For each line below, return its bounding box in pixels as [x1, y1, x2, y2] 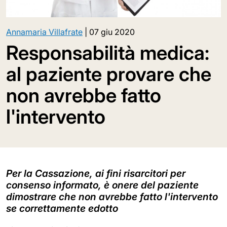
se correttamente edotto [6, 202, 118, 214]
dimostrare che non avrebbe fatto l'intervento [6, 190, 218, 203]
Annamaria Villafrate [6, 26, 83, 37]
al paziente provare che [6, 62, 211, 86]
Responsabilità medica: [6, 41, 209, 64]
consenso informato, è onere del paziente [6, 178, 199, 191]
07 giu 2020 [89, 26, 135, 37]
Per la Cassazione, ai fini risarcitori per [6, 167, 185, 179]
